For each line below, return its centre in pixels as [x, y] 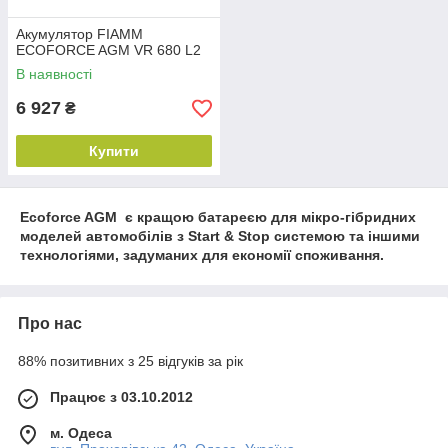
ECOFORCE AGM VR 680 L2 [108, 50]
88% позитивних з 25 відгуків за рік [130, 361]
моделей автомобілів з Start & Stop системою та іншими [220, 236]
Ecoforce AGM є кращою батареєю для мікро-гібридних [218, 217]
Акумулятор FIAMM [79, 34]
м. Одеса [81, 433]
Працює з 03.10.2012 [121, 397]
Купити [114, 151]
